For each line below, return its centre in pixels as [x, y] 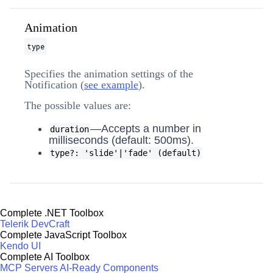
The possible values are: [78, 105]
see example [111, 85]
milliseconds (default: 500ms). [121, 140]
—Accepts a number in [146, 129]
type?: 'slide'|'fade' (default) [126, 153]
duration [69, 129]
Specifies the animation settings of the [109, 74]
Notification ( [54, 85]
